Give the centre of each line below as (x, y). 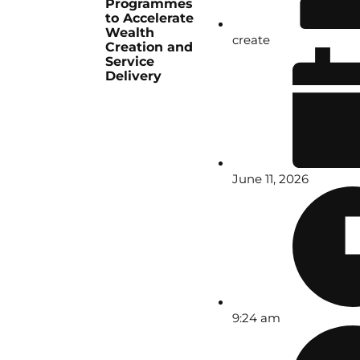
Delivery (134, 76)
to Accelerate (150, 18)
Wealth (130, 33)
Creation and (149, 47)
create (252, 40)
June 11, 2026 (271, 179)
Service (130, 62)
